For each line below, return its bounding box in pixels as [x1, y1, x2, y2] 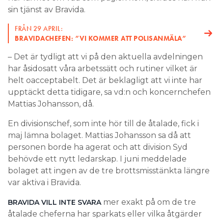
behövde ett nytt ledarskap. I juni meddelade [8, 154, 187, 164]
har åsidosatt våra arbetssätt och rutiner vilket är [8, 64, 197, 73]
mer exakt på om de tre [101, 197, 196, 207]
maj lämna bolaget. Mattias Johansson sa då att [8, 131, 191, 140]
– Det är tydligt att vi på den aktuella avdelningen [8, 52, 203, 61]
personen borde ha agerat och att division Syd [8, 142, 188, 152]
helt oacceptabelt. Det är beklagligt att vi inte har [8, 76, 202, 85]
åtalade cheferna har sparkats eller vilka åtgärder [8, 209, 202, 219]
